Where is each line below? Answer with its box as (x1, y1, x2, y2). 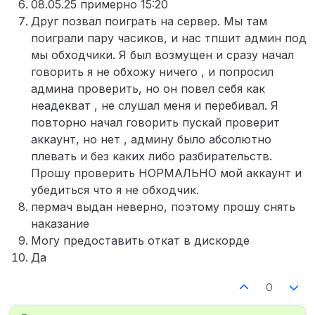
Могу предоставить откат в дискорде (31, 233, 250, 248)
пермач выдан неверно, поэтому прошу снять (31, 200, 295, 214)
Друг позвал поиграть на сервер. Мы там (31, 14, 267, 29)
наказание (31, 217, 89, 231)
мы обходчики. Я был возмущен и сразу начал (31, 48, 294, 63)
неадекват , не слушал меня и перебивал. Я (31, 98, 278, 113)
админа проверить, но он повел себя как (31, 82, 265, 96)
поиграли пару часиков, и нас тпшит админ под (31, 31, 307, 46)
